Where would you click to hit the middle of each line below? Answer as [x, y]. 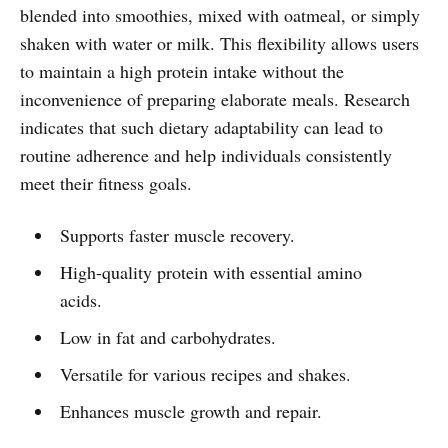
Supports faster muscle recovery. [177, 234]
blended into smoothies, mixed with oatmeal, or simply [220, 14]
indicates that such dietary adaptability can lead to [201, 126]
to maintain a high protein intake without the [182, 70]
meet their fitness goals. [106, 182]
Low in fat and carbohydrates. [167, 336]
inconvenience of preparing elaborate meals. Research [215, 98]
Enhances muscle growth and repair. [190, 410]
